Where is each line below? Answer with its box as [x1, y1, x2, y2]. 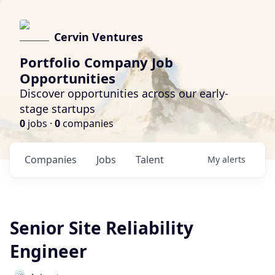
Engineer [10, 239, 87, 263]
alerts [222, 153, 246, 165]
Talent [136, 153, 164, 166]
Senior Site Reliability [10, 216, 193, 239]
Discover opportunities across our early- [20, 86, 228, 101]
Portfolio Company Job [20, 53, 173, 71]
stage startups [20, 101, 95, 116]
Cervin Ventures [54, 29, 143, 44]
